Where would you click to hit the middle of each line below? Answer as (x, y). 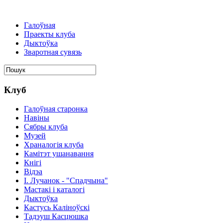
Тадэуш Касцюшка (56, 217)
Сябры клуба (46, 127)
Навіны (37, 118)
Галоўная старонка (56, 109)
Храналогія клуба (54, 145)
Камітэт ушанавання (59, 154)
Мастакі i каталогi (54, 190)
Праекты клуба (50, 34)
